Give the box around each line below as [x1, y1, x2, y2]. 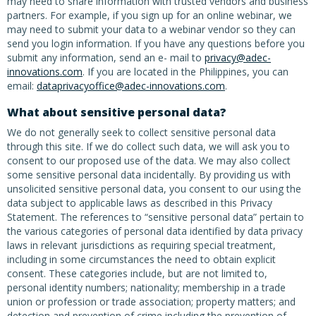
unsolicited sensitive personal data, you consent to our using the [7, 182, 301, 195]
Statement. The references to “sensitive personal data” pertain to [7, 210, 304, 224]
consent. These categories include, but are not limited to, [7, 267, 267, 280]
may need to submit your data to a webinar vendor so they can [7, 23, 296, 36]
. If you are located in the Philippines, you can [83, 65, 288, 78]
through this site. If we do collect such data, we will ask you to [7, 140, 290, 153]
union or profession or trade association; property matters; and [7, 295, 296, 308]
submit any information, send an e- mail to [7, 51, 205, 64]
